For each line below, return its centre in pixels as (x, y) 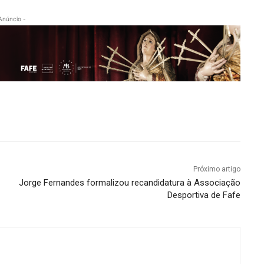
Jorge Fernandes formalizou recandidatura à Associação (129, 182)
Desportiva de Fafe (204, 195)
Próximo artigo (217, 169)
